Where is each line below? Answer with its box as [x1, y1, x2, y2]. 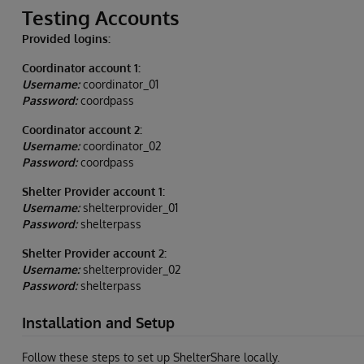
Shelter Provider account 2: [22, 245, 167, 260]
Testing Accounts [22, 4, 180, 30]
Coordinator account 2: [22, 122, 142, 136]
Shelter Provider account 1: [22, 184, 165, 198]
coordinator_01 [80, 76, 158, 91]
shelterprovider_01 [80, 200, 178, 214]
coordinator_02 [80, 138, 162, 153]
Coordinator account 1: [22, 60, 141, 75]
